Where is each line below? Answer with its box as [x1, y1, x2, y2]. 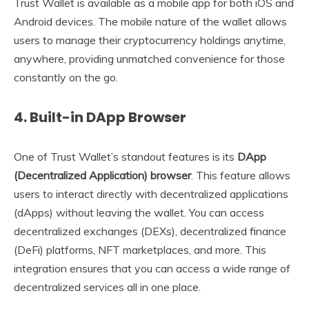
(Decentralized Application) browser [14, 168, 191, 182]
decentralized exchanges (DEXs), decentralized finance [14, 223, 286, 238]
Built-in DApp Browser [30, 107, 186, 127]
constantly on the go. [14, 70, 118, 85]
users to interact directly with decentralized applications [14, 186, 288, 201]
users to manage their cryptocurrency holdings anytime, [14, 33, 286, 48]
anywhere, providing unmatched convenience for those [14, 52, 285, 66]
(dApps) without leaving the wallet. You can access [14, 205, 264, 219]
